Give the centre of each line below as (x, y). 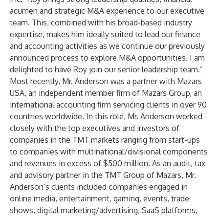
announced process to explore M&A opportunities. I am (107, 58)
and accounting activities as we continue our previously (107, 46)
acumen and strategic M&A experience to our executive (107, 11)
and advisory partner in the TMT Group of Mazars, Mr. (103, 175)
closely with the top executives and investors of (95, 128)
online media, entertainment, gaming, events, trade (99, 198)
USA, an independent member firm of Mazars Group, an (106, 93)
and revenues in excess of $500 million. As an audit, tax (108, 163)
